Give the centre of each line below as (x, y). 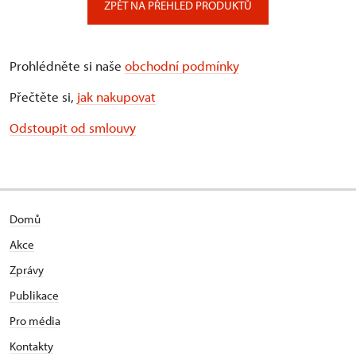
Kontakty (31, 346)
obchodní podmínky (182, 66)
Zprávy (27, 270)
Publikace (34, 296)
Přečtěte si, (43, 97)
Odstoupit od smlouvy (73, 128)
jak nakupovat (116, 97)
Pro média (35, 321)
